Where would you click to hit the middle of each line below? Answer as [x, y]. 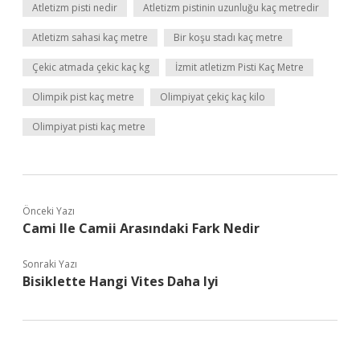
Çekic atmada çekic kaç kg [91, 67]
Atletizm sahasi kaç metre [90, 37]
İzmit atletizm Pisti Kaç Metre [239, 67]
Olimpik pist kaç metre [83, 97]
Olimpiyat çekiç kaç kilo [213, 97]
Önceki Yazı [49, 211]
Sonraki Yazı [50, 264]
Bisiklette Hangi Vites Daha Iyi [121, 281]
